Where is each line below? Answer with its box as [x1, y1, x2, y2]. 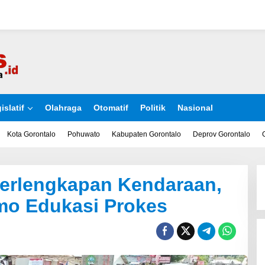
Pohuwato [67, 130, 100, 138]
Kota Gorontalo [7, 130, 56, 138]
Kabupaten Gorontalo [112, 130, 181, 138]
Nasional [177, 103, 213, 112]
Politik [140, 103, 166, 112]
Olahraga [45, 103, 82, 112]
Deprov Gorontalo [193, 130, 250, 138]
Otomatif [93, 103, 128, 112]
